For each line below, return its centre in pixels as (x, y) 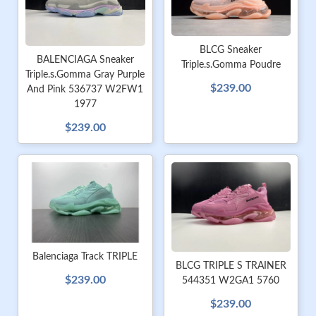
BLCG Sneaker (231, 50)
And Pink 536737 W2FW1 (85, 90)
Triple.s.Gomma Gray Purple (85, 75)
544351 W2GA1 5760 (231, 281)
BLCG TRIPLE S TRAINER (231, 266)
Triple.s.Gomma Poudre (231, 65)
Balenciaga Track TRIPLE (85, 256)
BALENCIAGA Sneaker (85, 60)
